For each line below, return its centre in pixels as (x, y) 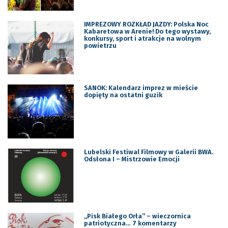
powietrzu (100, 45)
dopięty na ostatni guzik (123, 95)
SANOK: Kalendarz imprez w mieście (141, 88)
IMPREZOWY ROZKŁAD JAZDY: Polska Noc (146, 24)
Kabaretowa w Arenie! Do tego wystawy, (147, 31)
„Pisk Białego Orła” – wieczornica (137, 216)
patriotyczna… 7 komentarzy (130, 223)
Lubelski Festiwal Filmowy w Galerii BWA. (148, 152)
